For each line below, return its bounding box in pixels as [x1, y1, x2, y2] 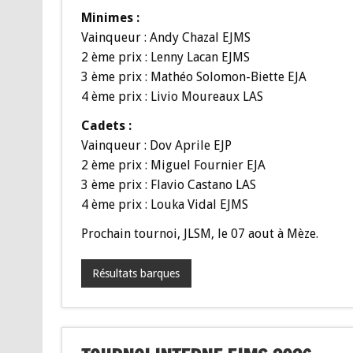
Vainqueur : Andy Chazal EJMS [80, 30, 251, 46]
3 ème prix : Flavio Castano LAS [80, 177, 256, 193]
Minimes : [80, 10, 139, 26]
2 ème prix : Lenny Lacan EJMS [80, 50, 250, 65]
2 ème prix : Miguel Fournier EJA [80, 158, 266, 173]
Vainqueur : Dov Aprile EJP [80, 138, 232, 154]
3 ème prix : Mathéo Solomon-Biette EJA [80, 69, 307, 85]
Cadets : [80, 118, 132, 134]
